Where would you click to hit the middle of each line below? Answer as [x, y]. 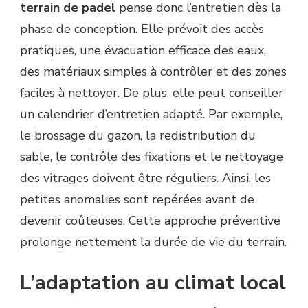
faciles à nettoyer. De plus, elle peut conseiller [152, 92]
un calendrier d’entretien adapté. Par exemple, [151, 114]
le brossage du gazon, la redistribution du [138, 135]
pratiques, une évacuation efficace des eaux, [143, 50]
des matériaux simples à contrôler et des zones [153, 71]
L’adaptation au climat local [153, 283]
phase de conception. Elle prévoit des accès [142, 29]
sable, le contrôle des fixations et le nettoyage [152, 156]
